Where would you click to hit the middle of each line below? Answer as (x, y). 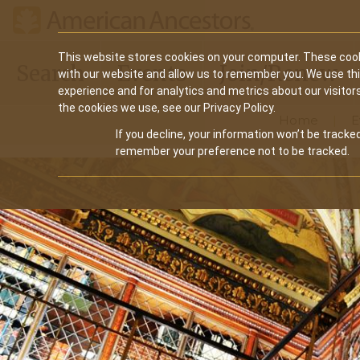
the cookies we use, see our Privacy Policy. (167, 108)
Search (50, 73)
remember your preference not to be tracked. (233, 151)
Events (152, 73)
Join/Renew (278, 73)
